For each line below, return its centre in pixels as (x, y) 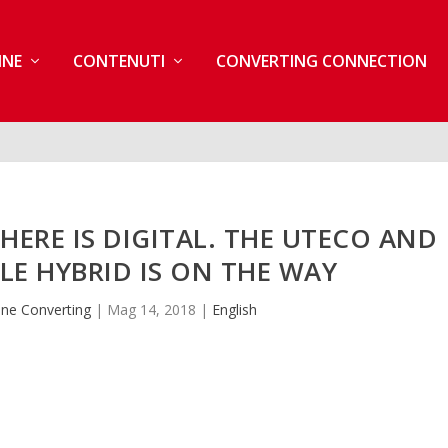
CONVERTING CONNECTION (321, 60)
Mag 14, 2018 (152, 309)
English (235, 309)
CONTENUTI (118, 60)
